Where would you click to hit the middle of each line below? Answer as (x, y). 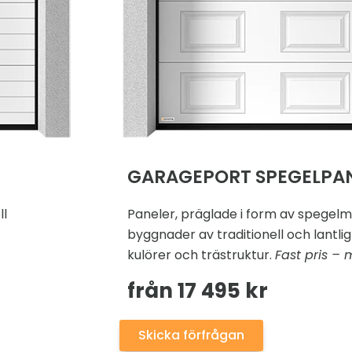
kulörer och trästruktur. (200, 255)
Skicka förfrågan (191, 335)
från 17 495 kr (198, 290)
